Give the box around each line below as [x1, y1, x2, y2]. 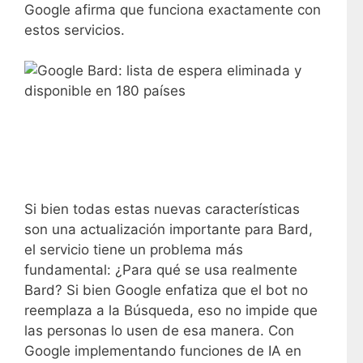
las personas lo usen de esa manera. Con [24, 322, 294, 339]
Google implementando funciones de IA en [24, 342, 301, 359]
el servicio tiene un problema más [24, 241, 243, 258]
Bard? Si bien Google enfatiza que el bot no [24, 281, 308, 298]
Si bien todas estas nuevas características [24, 200, 300, 217]
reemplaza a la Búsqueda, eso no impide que [24, 301, 318, 318]
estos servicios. [24, 21, 125, 38]
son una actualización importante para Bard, [24, 220, 313, 237]
